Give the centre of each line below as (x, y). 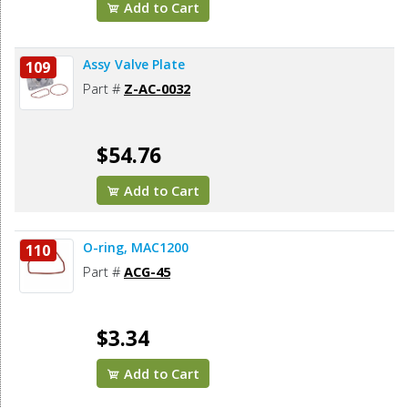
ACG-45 (147, 272)
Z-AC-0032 (157, 89)
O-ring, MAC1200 (136, 248)
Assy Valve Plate (134, 65)
